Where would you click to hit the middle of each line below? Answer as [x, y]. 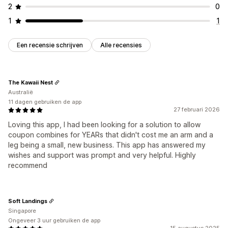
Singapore [22, 211]
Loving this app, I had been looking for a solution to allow [104, 125]
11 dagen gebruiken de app [45, 102]
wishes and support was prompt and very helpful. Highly [102, 155]
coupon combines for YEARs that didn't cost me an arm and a [111, 135]
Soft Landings [28, 201]
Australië [21, 92]
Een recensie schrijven [50, 45]
